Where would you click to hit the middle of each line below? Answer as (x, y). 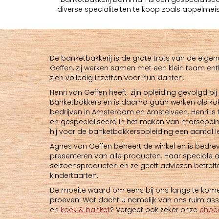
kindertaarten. (74, 176)
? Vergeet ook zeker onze (155, 210)
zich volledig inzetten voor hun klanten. (117, 78)
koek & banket (85, 210)
